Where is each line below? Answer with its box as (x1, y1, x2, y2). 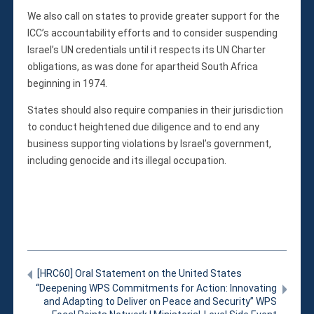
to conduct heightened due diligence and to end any (27, 121, 260, 132)
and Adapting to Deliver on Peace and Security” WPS (43, 295, 277, 307)
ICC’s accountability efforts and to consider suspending (27, 27, 278, 39)
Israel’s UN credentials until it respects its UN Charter (27, 43, 266, 55)
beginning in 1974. (27, 77, 108, 89)
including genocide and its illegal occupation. (27, 154, 227, 166)
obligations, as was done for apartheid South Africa (27, 60, 259, 72)
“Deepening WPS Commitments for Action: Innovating (35, 282, 277, 294)
